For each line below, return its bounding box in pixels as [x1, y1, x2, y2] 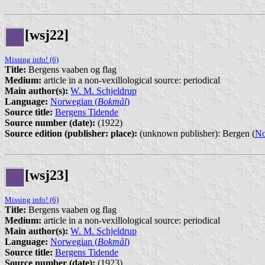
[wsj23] [25, 167, 69, 183]
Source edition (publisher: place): [5, 128, 137, 138]
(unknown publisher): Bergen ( [137, 128, 255, 138]
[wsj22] [25, 27, 69, 43]
